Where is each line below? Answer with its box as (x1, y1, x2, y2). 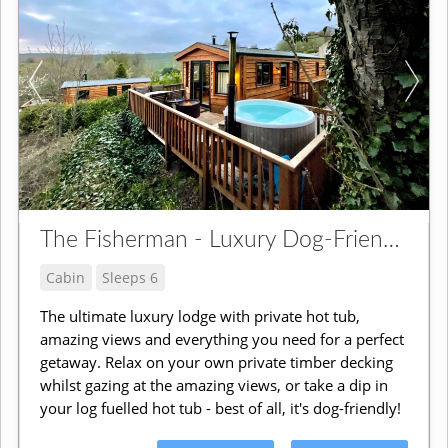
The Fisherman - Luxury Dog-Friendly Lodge (382, 227, 400, 252)
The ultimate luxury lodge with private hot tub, (39, 306, 360, 327)
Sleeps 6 (102, 267, 159, 287)
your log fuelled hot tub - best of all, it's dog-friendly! (39, 398, 401, 419)
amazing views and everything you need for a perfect (39, 329, 404, 350)
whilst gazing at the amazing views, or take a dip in (39, 375, 388, 396)
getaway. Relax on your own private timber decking (39, 352, 393, 373)
